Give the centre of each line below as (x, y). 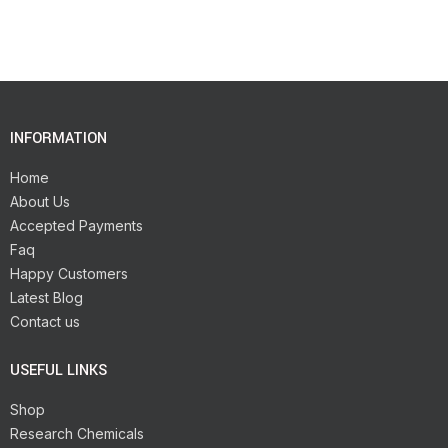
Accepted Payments (76, 225)
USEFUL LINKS (58, 370)
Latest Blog (46, 297)
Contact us (45, 321)
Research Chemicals (77, 433)
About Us (40, 201)
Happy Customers (69, 273)
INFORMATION (58, 138)
